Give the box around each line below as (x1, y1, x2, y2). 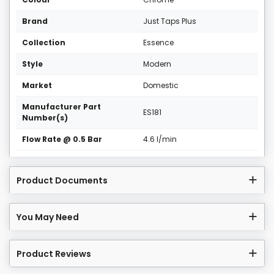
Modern (143, 59, 171, 70)
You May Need (17, 211, 79, 224)
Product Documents (17, 174, 108, 187)
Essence (143, 37, 174, 48)
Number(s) (22, 113, 68, 124)
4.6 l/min (143, 134, 177, 145)
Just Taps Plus (143, 16, 196, 27)
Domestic (143, 80, 179, 91)
